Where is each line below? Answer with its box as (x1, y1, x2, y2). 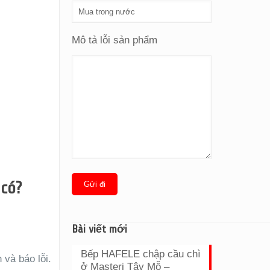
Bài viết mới (72, 223, 128, 235)
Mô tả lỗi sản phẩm (72, 34, 158, 46)
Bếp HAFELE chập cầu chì (81, 248, 201, 260)
